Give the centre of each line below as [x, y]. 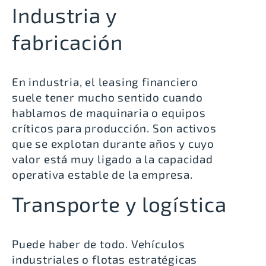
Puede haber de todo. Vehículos [99, 244]
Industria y [64, 15]
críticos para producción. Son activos [114, 128]
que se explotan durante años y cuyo [113, 143]
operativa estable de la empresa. [102, 174]
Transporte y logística [119, 204]
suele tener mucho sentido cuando [107, 97]
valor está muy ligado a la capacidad [113, 159]
